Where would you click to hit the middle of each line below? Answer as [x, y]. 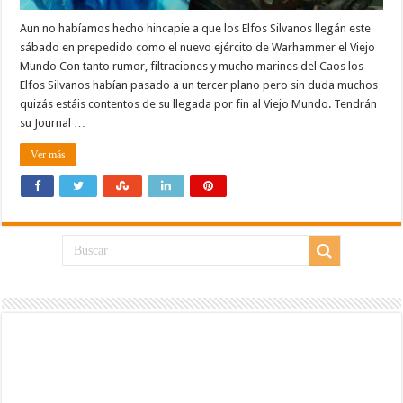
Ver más [49, 154]
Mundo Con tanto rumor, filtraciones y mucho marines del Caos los [192, 66]
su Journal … [53, 122]
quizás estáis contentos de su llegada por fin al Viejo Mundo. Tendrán [199, 103]
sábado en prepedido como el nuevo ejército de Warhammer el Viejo [198, 47]
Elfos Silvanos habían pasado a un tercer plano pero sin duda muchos [199, 85]
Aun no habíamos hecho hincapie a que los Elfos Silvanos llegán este [196, 28]
